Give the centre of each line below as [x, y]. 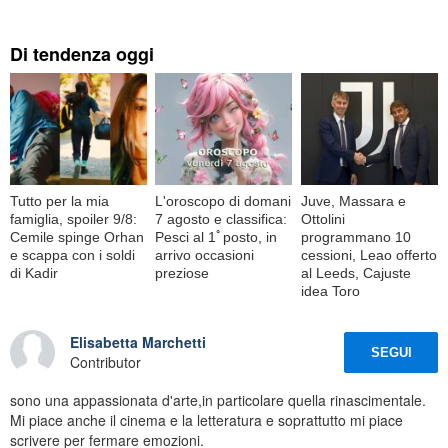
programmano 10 [355, 236]
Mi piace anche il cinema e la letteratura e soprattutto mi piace [206, 419]
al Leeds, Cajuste [355, 272]
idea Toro [330, 290]
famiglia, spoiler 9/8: [73, 218]
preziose [182, 272]
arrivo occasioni [205, 254]
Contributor [105, 362]
